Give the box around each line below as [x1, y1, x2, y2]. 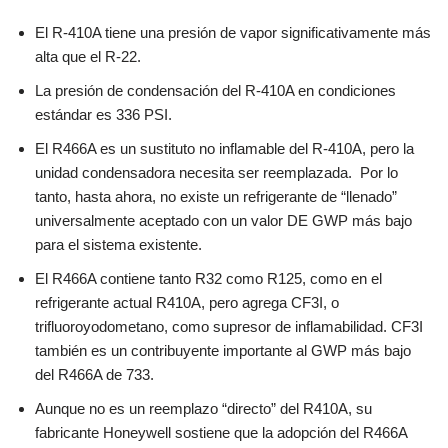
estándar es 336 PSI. [35, 105, 176, 123]
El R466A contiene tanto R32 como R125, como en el [35, 269, 382, 287]
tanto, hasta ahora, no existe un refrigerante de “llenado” [35, 187, 397, 205]
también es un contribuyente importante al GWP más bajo [35, 341, 411, 359]
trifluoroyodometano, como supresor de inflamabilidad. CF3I [35, 317, 423, 335]
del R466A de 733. [35, 365, 154, 383]
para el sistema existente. [35, 235, 206, 253]
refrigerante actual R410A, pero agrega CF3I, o [35, 293, 339, 311]
